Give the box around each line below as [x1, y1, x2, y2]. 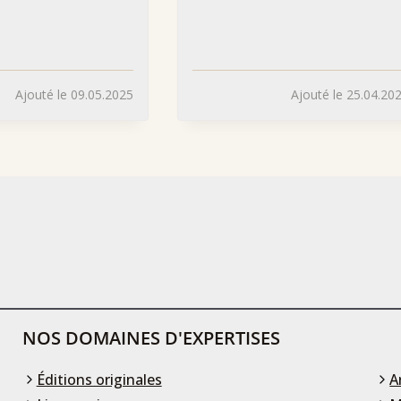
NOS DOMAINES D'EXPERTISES [21, 325, 280, 350]
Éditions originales [36, 369, 162, 389]
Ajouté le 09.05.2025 [15, 86, 133, 104]
